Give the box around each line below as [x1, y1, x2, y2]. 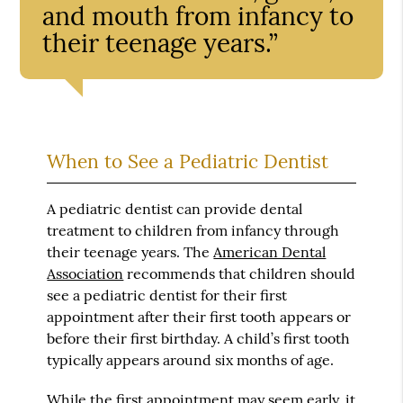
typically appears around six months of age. [47, 350, 335, 369]
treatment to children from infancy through [47, 220, 340, 239]
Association [47, 264, 124, 282]
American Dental [213, 242, 327, 261]
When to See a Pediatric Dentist [47, 148, 329, 174]
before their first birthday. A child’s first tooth [47, 328, 351, 347]
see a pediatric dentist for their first [47, 285, 288, 304]
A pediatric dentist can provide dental [47, 199, 303, 218]
